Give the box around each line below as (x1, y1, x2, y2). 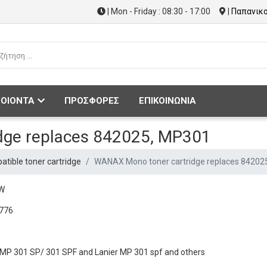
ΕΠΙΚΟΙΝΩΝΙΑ (139, 95, 196, 106)
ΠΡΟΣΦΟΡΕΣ (64, 95, 119, 106)
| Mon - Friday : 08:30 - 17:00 (105, 7, 210, 16)
